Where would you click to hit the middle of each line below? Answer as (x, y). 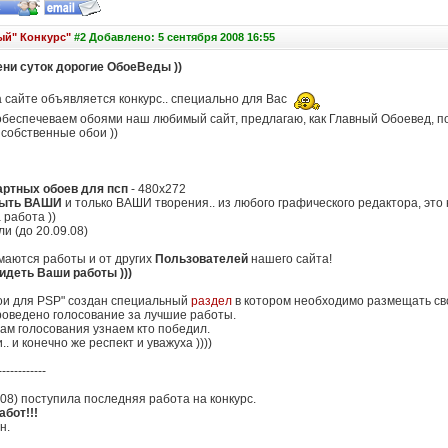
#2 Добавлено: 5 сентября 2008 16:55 (172, 37)
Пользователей (201, 259)
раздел (211, 301)
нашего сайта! (289, 259)
